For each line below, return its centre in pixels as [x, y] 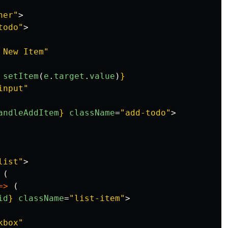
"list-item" [97, 198]
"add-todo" [146, 113]
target [69, 76]
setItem [21, 76]
